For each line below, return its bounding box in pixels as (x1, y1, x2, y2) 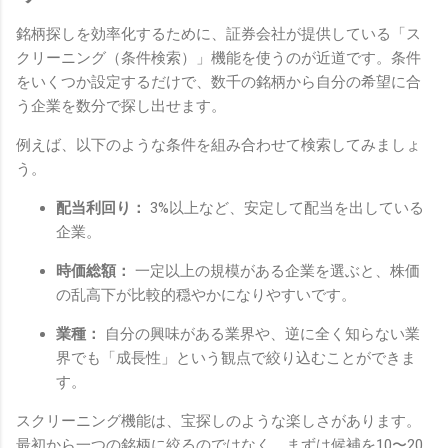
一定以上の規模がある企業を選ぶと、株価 (131, 261, 420, 280)
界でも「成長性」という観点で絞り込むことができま (56, 348, 416, 367)
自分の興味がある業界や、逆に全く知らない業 (101, 324, 420, 343)
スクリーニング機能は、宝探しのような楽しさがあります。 (16, 411, 421, 430)
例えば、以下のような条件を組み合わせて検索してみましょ (16, 135, 421, 154)
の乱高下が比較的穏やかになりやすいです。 (56, 285, 356, 304)
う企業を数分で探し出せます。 (16, 96, 226, 115)
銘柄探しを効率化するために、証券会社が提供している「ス (16, 24, 421, 43)
